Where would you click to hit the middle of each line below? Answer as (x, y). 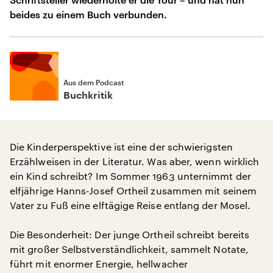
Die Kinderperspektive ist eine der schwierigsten (121, 147)
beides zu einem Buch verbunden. (88, 14)
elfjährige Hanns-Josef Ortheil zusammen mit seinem (133, 190)
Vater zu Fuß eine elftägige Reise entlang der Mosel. (130, 205)
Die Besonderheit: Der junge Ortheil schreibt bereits (130, 234)
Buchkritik (88, 96)
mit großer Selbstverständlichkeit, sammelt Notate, (129, 249)
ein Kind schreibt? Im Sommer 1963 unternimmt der (130, 176)
